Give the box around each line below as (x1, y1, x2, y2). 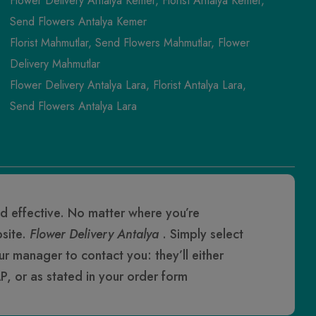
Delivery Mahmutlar (9, 55, 100, 72)
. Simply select (162, 224, 243, 243)
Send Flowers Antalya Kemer (9, 13, 147, 30)
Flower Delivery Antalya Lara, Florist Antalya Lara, (9, 76, 246, 93)
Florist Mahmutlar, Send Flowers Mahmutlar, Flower (9, 34, 250, 51)
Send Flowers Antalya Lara (9, 97, 137, 114)
